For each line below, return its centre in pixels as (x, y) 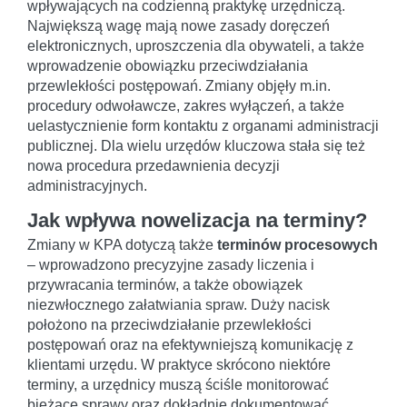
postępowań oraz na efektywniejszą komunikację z (190, 344)
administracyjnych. (87, 185)
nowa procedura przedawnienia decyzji (154, 165)
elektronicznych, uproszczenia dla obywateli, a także (196, 45)
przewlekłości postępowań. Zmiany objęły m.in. (179, 85)
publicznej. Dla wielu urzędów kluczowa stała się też (196, 145)
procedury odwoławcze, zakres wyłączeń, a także (186, 105)
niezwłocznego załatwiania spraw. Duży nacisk (179, 304)
